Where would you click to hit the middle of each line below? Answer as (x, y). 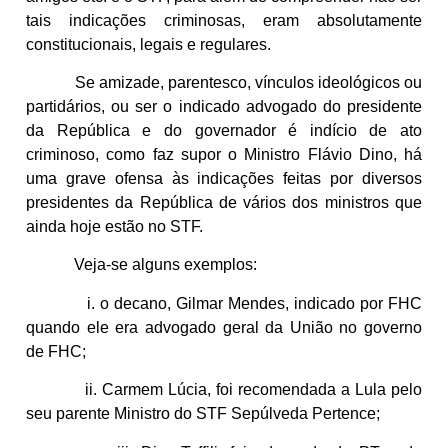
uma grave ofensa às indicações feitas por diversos (224, 179)
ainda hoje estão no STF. (114, 227)
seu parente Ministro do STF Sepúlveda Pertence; (203, 414)
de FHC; (56, 351)
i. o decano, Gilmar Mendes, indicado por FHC (224, 303)
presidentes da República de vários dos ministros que (224, 203)
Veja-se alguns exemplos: (141, 265)
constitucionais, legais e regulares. (148, 44)
